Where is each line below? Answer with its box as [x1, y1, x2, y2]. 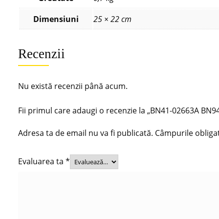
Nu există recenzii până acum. [18, 80, 128, 91]
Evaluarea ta [18, 155, 66, 167]
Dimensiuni [33, 13, 79, 24]
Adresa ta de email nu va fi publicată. [18, 127, 153, 138]
